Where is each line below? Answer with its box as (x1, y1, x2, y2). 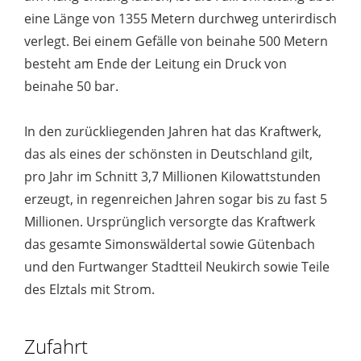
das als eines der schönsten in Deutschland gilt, (24, 145, 313, 163)
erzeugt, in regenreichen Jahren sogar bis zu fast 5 (24, 190, 327, 208)
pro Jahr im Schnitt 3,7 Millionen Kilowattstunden (24, 168, 321, 185)
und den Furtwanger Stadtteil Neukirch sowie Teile (24, 258, 330, 276)
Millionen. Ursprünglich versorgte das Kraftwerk (24, 213, 315, 230)
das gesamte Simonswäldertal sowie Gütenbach (24, 235, 315, 253)
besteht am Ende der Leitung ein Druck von (24, 55, 287, 73)
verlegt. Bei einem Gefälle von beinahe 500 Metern (24, 32, 328, 50)
